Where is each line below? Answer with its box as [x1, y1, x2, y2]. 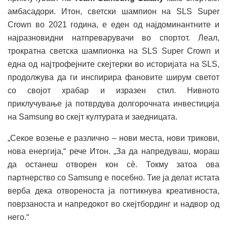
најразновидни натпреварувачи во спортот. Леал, [8, 33, 219, 43]
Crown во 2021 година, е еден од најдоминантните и [8, 20, 219, 29]
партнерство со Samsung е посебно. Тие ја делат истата [8, 173, 219, 182]
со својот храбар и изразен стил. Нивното [8, 86, 219, 95]
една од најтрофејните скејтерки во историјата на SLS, [8, 60, 219, 69]
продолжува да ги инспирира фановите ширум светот [8, 73, 219, 82]
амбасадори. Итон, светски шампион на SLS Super [8, 7, 219, 16]
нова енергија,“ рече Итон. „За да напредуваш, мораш [8, 147, 219, 156]
